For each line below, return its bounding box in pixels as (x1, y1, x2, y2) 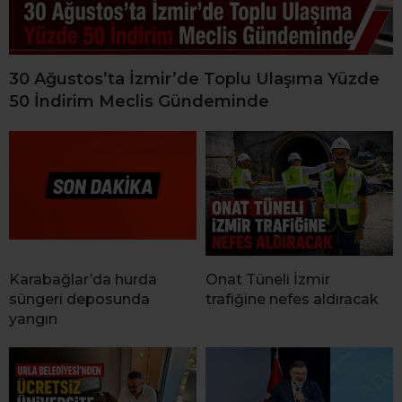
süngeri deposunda (9, 290, 150, 308)
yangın (9, 310, 57, 328)
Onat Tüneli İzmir (205, 270, 330, 288)
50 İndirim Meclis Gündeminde (9, 91, 269, 111)
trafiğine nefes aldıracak (205, 290, 379, 308)
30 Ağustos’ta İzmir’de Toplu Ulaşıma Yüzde (9, 68, 380, 89)
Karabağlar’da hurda (9, 270, 157, 288)
